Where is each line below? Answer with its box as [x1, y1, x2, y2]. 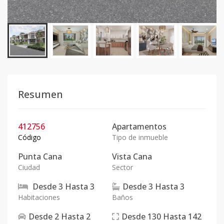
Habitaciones [18, 192, 60, 202]
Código [18, 132, 41, 142]
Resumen [18, 87, 63, 101]
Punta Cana [18, 151, 62, 162]
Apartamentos [112, 121, 166, 132]
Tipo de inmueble [112, 132, 168, 142]
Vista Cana [112, 151, 152, 162]
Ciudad [18, 162, 40, 172]
